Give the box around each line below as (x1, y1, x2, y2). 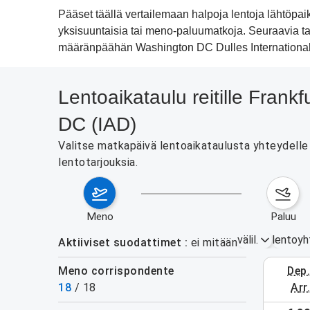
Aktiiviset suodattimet (58, 236, 181, 249)
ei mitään (190, 236, 237, 249)
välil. (237, 233, 258, 246)
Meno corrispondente (68, 264, 174, 277)
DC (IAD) (58, 113, 136, 135)
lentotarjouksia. (58, 156, 138, 169)
